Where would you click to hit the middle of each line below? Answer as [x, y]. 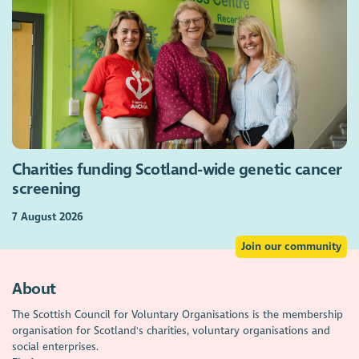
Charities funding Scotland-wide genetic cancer [177, 169]
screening [46, 189]
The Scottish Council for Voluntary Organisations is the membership [178, 315]
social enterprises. [56, 347]
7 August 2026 [48, 217]
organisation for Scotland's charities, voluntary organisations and [171, 331]
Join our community [291, 246]
